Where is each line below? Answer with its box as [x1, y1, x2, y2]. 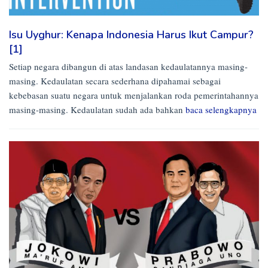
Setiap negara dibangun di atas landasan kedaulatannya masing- [9, 60, 248, 73]
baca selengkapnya [185, 103, 257, 116]
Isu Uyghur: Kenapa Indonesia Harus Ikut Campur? [9, 28, 254, 42]
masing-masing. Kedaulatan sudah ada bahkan [9, 103, 185, 116]
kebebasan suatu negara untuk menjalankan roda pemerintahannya [9, 89, 258, 102]
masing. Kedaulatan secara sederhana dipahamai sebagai [9, 75, 221, 87]
